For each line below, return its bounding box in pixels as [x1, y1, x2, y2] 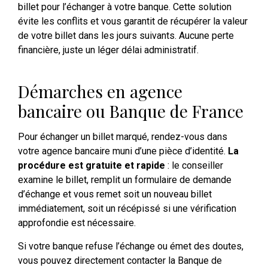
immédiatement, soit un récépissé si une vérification [18, 203, 236, 215]
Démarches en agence [18, 80, 182, 103]
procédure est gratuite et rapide [18, 160, 165, 172]
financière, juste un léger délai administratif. [18, 44, 199, 56]
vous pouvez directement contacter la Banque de [18, 254, 222, 266]
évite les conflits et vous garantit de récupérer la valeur [18, 16, 248, 28]
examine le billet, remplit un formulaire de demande [18, 174, 232, 186]
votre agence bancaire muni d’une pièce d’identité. [18, 145, 228, 157]
